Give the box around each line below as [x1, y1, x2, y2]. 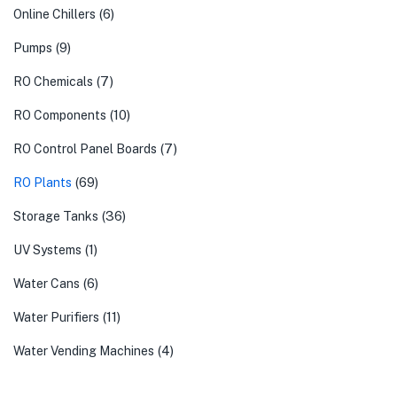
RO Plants [13, 175, 72, 191]
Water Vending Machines [13, 344, 154, 359]
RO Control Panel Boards [13, 142, 157, 157]
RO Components [13, 108, 106, 123]
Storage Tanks [13, 209, 98, 224]
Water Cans [13, 276, 80, 292]
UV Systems [13, 243, 82, 258]
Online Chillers [13, 7, 96, 22]
